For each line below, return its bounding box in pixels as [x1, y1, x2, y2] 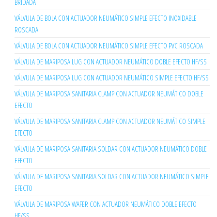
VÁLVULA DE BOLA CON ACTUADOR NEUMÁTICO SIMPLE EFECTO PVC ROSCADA [15, 41, 203, 51]
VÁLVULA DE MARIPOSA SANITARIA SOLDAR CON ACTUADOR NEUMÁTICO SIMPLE [15, 171, 209, 182]
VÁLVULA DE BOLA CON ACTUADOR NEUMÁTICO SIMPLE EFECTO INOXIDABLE [15, 13, 197, 23]
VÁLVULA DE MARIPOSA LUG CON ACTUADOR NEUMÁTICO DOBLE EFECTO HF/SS [15, 57, 207, 67]
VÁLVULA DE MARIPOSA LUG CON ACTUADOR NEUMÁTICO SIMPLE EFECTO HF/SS [15, 73, 209, 83]
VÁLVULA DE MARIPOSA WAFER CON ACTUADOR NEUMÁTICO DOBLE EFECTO [15, 199, 197, 209]
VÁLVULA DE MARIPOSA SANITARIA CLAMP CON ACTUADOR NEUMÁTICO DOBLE [15, 89, 203, 99]
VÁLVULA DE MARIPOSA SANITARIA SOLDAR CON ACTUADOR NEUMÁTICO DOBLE [15, 144, 207, 154]
